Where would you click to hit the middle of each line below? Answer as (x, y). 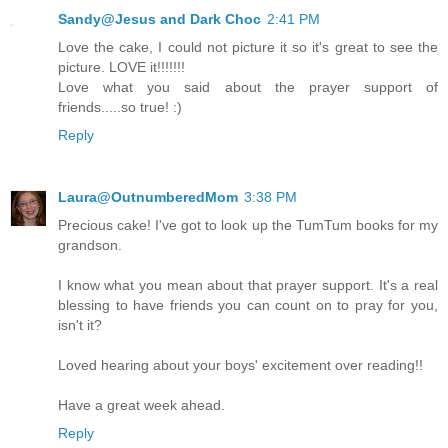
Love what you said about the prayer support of (248, 87)
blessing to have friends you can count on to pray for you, (248, 304)
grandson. (90, 244)
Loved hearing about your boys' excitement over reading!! (240, 364)
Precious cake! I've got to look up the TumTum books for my (248, 224)
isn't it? (80, 324)
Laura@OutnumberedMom (148, 196)
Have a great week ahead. (141, 404)
